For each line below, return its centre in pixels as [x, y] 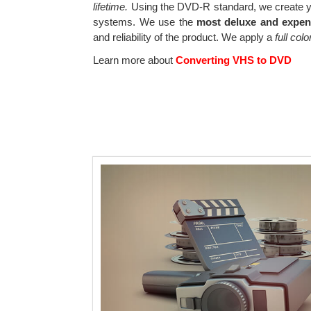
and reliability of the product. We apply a [184, 37]
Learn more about [133, 60]
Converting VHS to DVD [233, 60]
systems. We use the [145, 22]
